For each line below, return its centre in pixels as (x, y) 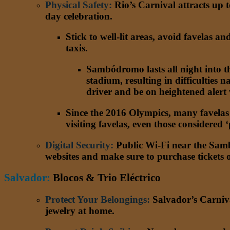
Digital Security (78, 145)
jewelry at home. (80, 211)
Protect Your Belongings (96, 199)
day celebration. (79, 16)
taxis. (77, 48)
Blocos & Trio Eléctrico (106, 178)
